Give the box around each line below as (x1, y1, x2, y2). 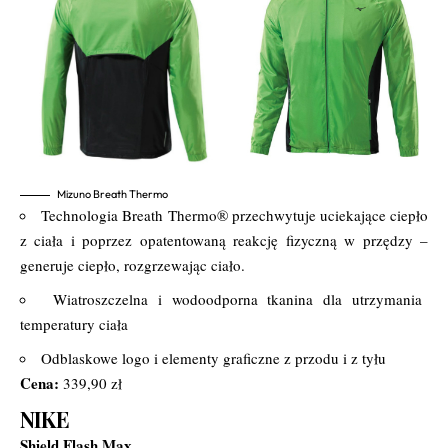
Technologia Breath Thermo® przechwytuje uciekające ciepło (41, 205, 428, 226)
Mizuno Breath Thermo (57, 187, 168, 202)
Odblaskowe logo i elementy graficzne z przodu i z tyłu (41, 348, 386, 369)
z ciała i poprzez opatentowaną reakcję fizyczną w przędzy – (20, 230, 428, 251)
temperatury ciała (20, 314, 128, 335)
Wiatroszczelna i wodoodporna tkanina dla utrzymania (52, 289, 423, 310)
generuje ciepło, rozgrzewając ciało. (20, 255, 245, 276)
